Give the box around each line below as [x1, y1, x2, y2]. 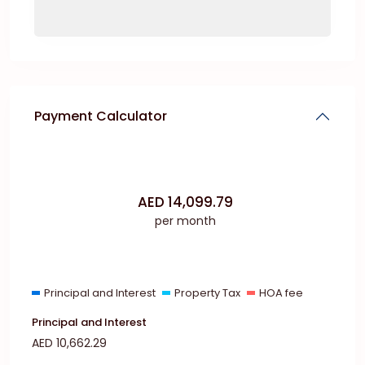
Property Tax [174, 285, 240, 301]
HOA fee [258, 285, 303, 301]
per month [155, 212, 216, 229]
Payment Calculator [34, 107, 167, 125]
